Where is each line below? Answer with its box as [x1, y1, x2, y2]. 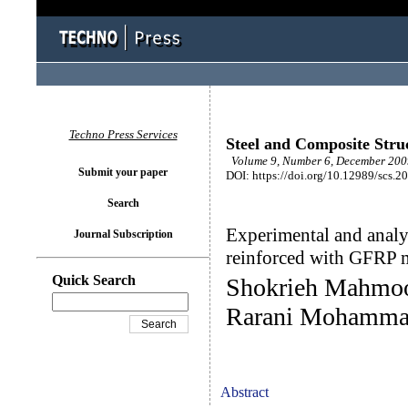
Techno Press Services [68, 127, 178, 141]
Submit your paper [78, 166, 168, 178]
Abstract [220, 384, 269, 400]
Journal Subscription [73, 228, 173, 240]
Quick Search [52, 272, 136, 288]
